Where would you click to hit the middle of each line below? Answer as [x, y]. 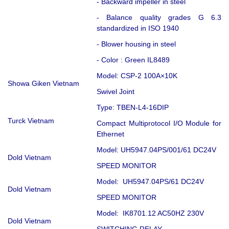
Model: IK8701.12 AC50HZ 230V [150, 213]
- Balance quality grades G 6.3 [159, 17]
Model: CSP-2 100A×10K [137, 75]
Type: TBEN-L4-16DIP [133, 107]
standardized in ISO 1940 [138, 28]
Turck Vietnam [31, 120]
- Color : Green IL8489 [133, 60]
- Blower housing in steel [136, 44]
